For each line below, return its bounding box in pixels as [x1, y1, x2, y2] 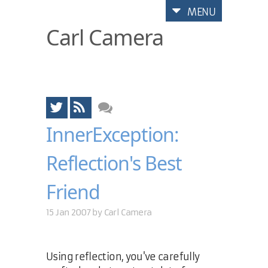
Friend [46, 179, 100, 205]
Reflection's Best [46, 150, 182, 176]
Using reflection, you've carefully [46, 251, 200, 263]
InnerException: [46, 121, 179, 147]
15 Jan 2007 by [46, 207, 104, 218]
